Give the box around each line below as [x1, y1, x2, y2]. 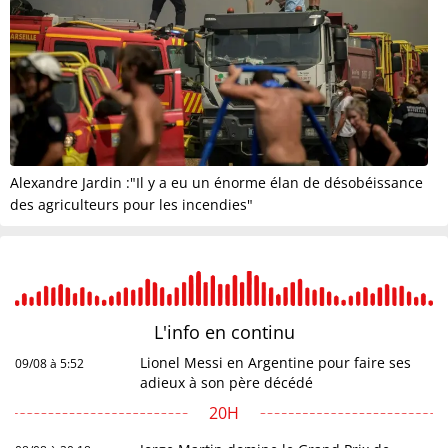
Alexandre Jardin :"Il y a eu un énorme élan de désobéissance [10, 173, 423, 193]
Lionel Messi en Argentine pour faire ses [140, 353, 412, 373]
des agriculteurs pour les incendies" [10, 195, 253, 215]
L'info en [153, 320, 231, 345]
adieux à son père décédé [140, 373, 314, 393]
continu [230, 320, 295, 345]
